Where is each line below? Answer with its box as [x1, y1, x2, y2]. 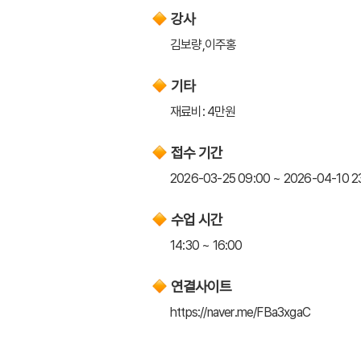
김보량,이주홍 [170, 35, 237, 53]
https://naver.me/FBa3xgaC [170, 303, 310, 321]
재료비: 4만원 [170, 102, 236, 120]
